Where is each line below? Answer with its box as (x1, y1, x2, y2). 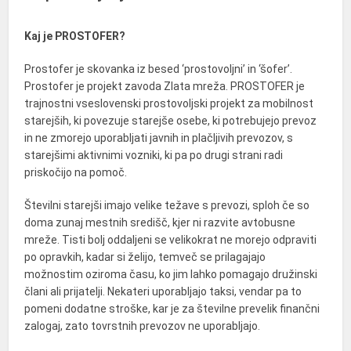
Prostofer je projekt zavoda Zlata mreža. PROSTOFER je (24, 80, 306, 93)
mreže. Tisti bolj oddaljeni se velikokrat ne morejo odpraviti (24, 233, 317, 247)
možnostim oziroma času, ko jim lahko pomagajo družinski (24, 268, 318, 281)
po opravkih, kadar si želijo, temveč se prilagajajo (24, 251, 266, 264)
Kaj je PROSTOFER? (24, 30, 126, 43)
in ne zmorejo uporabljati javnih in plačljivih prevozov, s (24, 132, 294, 145)
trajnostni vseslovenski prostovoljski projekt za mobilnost (24, 97, 314, 110)
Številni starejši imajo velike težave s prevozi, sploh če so (24, 199, 310, 212)
